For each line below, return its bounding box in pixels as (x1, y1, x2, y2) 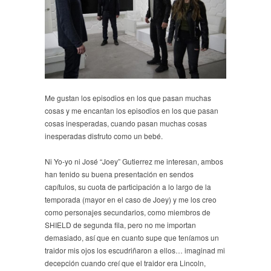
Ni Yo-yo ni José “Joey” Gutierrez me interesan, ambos (45, 155, 223, 166)
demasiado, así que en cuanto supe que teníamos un (45, 232, 219, 243)
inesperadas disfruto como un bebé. (45, 130, 163, 141)
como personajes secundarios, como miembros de (45, 206, 211, 217)
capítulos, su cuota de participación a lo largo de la (45, 181, 211, 192)
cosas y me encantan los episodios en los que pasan (45, 105, 218, 116)
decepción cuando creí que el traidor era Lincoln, (45, 257, 206, 268)
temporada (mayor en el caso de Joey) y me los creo (45, 194, 217, 204)
